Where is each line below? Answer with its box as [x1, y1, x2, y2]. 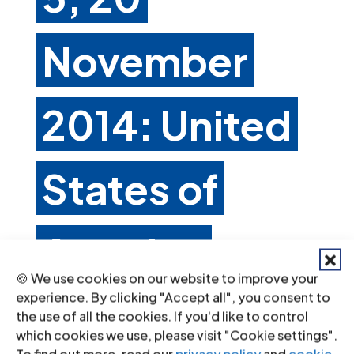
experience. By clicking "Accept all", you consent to [16, 288, 330, 306]
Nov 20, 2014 [35, 299, 105, 314]
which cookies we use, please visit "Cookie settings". [16, 326, 337, 344]
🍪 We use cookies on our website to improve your [16, 269, 318, 287]
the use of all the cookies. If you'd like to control [16, 307, 308, 325]
